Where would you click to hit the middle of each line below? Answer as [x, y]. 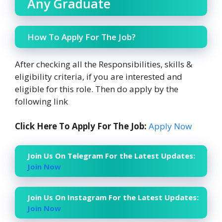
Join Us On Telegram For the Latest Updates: [111, 155]
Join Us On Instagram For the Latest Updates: [113, 197]
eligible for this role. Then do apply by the [97, 89]
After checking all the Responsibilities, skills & [104, 64]
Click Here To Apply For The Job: [81, 126]
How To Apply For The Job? [82, 37]
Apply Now [170, 126]
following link [41, 101]
